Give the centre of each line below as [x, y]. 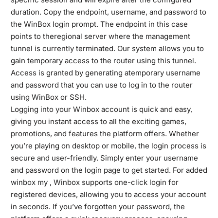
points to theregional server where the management [100, 36]
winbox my [29, 182]
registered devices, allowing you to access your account [108, 194]
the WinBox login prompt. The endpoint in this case [99, 24]
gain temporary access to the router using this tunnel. [103, 61]
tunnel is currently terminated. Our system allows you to [107, 48]
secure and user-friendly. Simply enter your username [104, 158]
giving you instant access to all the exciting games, [98, 121]
